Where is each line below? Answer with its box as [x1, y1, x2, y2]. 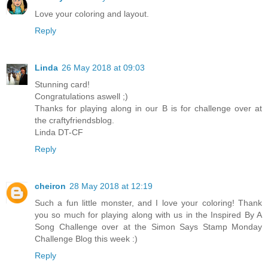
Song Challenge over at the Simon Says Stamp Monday [35, 221, 262, 232]
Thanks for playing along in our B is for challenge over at [35, 103, 262, 113]
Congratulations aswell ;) [35, 91, 128, 101]
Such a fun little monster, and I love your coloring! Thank [35, 197, 262, 208]
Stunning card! [35, 79, 90, 89]
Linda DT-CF [35, 127, 83, 137]
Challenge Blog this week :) [35, 233, 138, 243]
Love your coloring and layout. [35, 8, 149, 19]
